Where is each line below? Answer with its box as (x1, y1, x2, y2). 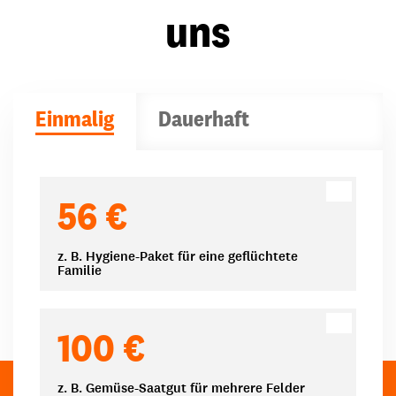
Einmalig (35, 103, 114, 133)
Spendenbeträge (39, 178, 193, 205)
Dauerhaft (158, 103, 249, 133)
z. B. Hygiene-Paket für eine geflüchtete (57, 247, 298, 265)
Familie (57, 262, 102, 279)
